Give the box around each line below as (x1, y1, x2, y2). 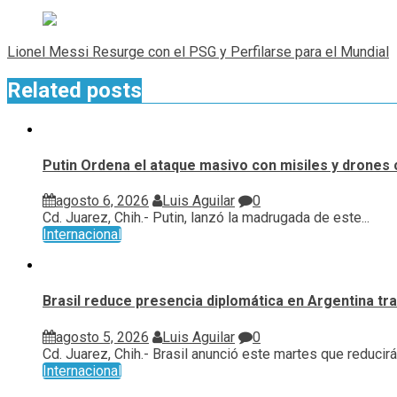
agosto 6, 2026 (56, 192, 149, 210)
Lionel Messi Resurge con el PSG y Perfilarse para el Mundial (7, 43, 389, 60)
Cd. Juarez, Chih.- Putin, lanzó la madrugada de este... (43, 209, 370, 227)
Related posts (7, 77, 142, 103)
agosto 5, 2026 (56, 328, 149, 346)
